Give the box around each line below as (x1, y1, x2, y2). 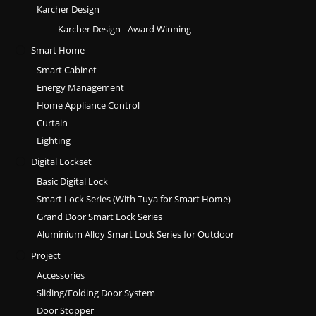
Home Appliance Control (37, 98, 140, 111)
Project (31, 248, 61, 262)
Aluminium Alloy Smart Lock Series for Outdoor (37, 227, 235, 241)
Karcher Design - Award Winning (58, 22, 192, 35)
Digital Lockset (31, 154, 92, 168)
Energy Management (37, 80, 125, 94)
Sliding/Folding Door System (37, 286, 156, 299)
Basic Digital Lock (37, 174, 109, 188)
